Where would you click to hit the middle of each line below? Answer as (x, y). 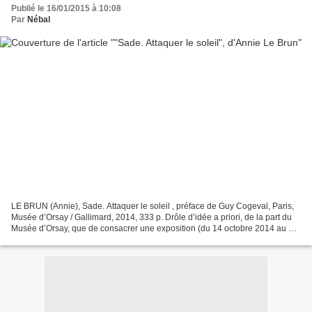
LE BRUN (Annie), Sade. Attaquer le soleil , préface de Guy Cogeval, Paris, (153, 206)
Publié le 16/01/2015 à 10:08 (66, 9)
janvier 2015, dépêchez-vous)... (71, 239)
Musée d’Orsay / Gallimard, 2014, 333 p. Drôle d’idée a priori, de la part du (151, 217)
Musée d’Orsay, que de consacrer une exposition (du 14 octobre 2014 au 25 (155, 228)
